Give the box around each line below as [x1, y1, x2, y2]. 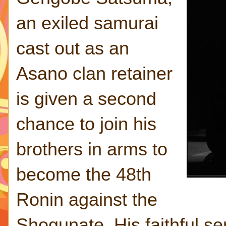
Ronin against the [16, 189, 157, 210]
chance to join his [16, 114, 156, 134]
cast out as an [16, 38, 129, 59]
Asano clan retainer [16, 63, 173, 84]
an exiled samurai [16, 13, 158, 33]
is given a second [16, 88, 156, 109]
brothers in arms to [16, 139, 167, 159]
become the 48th [16, 164, 151, 185]
